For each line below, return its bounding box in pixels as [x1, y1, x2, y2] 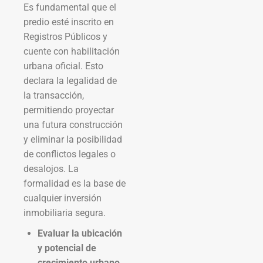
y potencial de [38, 242, 96, 254]
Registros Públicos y [23, 31, 107, 42]
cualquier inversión [23, 192, 102, 204]
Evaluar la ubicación [38, 227, 122, 239]
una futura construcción [23, 119, 123, 130]
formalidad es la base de [23, 177, 126, 189]
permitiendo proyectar [23, 104, 114, 116]
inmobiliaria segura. [23, 207, 106, 218]
